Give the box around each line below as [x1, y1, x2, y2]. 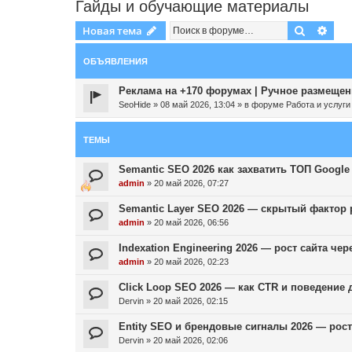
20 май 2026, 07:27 [154, 178, 229, 188]
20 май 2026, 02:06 [153, 335, 228, 345]
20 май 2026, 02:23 [154, 257, 229, 266]
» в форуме [235, 100, 286, 109]
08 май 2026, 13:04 [160, 100, 235, 109]
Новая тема [82, 24, 142, 38]
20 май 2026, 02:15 [153, 296, 228, 306]
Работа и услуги [286, 100, 350, 109]
